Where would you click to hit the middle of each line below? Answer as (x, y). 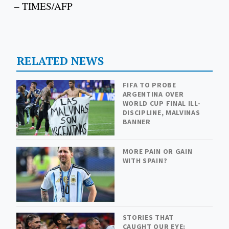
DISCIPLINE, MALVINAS (161, 113)
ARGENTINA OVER (153, 94)
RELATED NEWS (60, 60)
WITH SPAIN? (145, 160)
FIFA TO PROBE (149, 85)
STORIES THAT (148, 217)
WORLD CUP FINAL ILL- (162, 104)
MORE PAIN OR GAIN (157, 151)
